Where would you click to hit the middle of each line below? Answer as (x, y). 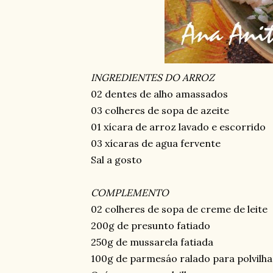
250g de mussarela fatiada (152, 242)
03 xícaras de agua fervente (155, 143)
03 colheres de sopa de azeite (160, 110)
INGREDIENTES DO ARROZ (152, 77)
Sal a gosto (116, 160)
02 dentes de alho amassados (159, 94)
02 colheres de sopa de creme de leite (179, 209)
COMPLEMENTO (129, 193)
